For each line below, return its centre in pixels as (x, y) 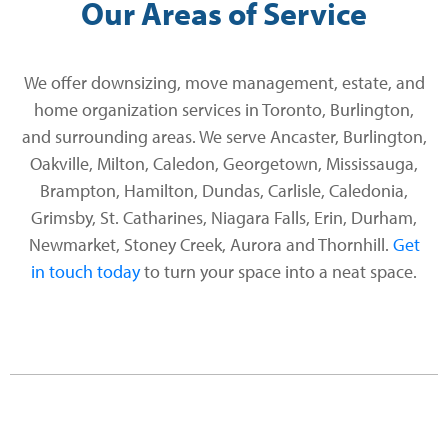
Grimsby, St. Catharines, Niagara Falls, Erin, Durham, (224, 218)
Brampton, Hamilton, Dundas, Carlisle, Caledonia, (224, 191)
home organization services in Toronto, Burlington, (224, 110)
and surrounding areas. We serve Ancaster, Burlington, (224, 137)
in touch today (85, 272)
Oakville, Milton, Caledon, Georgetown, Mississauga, (224, 164)
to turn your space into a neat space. (278, 272)
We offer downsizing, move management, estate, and (224, 83)
